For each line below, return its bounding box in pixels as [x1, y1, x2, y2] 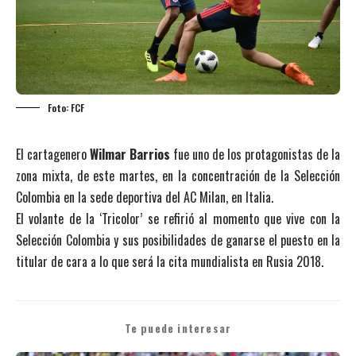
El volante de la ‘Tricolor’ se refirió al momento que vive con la [16, 208, 340, 228]
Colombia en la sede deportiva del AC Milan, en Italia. [16, 187, 273, 207]
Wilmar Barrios [90, 144, 170, 164]
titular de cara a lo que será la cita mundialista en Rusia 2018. [16, 251, 323, 271]
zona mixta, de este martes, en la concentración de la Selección [16, 165, 340, 185]
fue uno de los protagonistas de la [170, 144, 340, 164]
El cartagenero [16, 144, 90, 164]
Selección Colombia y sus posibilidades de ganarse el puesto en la [16, 230, 340, 250]
